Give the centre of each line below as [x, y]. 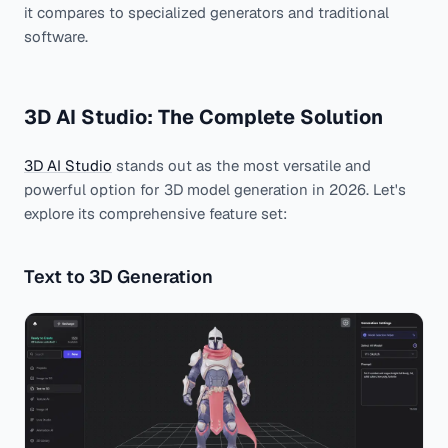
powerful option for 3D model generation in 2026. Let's [215, 189]
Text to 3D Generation [118, 276]
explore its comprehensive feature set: [155, 213]
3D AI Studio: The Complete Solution [203, 117]
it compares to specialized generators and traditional [206, 12]
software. [56, 36]
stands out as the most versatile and [241, 165]
